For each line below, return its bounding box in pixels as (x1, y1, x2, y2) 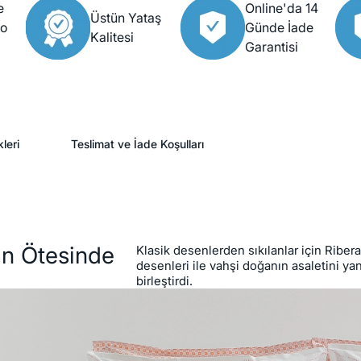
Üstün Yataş (90, 10, 161, 27)
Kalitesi (90, 29, 134, 46)
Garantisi (245, 39, 298, 56)
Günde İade (245, 19, 313, 36)
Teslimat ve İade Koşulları (71, 137, 204, 151)
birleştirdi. (136, 273, 193, 289)
